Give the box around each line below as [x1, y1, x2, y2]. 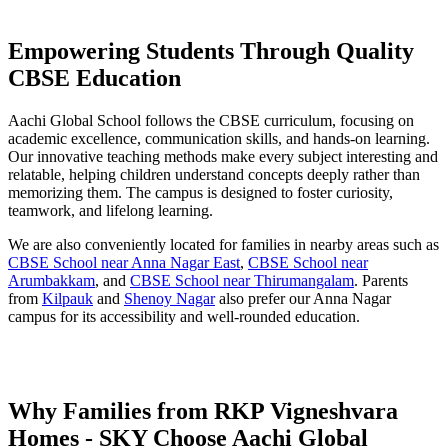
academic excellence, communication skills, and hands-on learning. [8, 129, 430, 147]
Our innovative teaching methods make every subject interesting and [8, 147, 438, 165]
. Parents [354, 271, 408, 289]
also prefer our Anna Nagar [215, 289, 391, 307]
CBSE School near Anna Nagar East [8, 253, 240, 271]
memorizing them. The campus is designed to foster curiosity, [8, 183, 393, 201]
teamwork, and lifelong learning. [8, 201, 213, 219]
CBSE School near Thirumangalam [130, 271, 354, 289]
